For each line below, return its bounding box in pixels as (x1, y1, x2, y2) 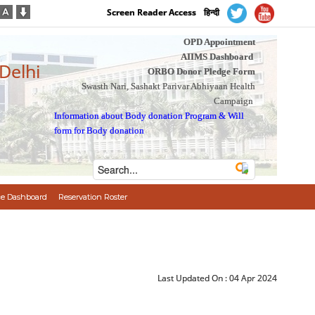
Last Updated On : (157, 272, 230, 284)
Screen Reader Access (107, 6, 197, 19)
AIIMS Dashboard (180, 51, 253, 62)
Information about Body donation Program (54, 110, 217, 121)
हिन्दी (204, 6, 220, 19)
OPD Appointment (183, 37, 255, 47)
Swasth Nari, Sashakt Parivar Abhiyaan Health (81, 81, 255, 91)
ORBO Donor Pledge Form (147, 66, 255, 77)
